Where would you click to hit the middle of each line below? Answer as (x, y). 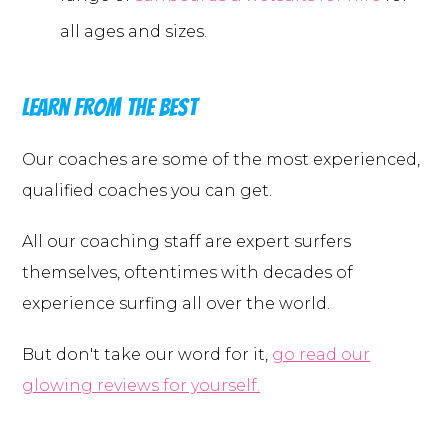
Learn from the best (109, 108)
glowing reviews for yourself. (141, 386)
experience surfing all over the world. (176, 304)
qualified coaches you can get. (147, 191)
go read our (321, 355)
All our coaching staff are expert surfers (186, 242)
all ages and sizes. (135, 32)
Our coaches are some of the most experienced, (221, 160)
